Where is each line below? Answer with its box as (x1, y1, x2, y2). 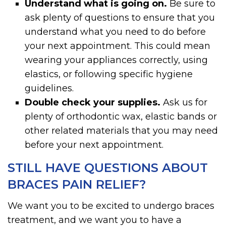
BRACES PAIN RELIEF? (8, 177, 146, 192)
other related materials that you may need (25, 125, 218, 136)
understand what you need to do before (25, 26, 206, 37)
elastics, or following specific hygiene (25, 69, 193, 80)
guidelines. (25, 83, 74, 94)
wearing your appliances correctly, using (25, 54, 208, 66)
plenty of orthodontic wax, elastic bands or (25, 111, 217, 122)
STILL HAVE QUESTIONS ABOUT (8, 160, 208, 176)
